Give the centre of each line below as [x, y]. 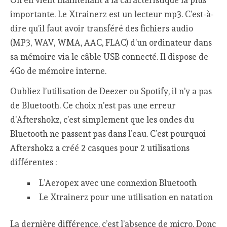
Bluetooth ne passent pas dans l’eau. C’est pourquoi [108, 134]
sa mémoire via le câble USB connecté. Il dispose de [109, 56]
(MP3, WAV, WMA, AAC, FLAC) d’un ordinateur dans [111, 42]
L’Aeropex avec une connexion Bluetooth [118, 183]
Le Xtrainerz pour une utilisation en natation [126, 197]
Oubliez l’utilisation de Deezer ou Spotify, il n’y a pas [111, 91]
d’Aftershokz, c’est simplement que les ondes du [102, 120]
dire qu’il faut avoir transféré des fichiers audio [102, 28]
